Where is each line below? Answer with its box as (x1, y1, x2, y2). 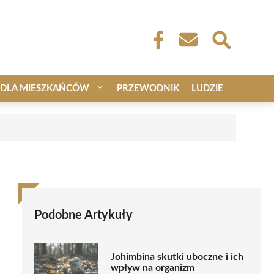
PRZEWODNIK (117, 83, 179, 93)
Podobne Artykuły (34, 209, 133, 221)
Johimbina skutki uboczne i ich (111, 252, 243, 262)
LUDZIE (191, 83, 223, 93)
